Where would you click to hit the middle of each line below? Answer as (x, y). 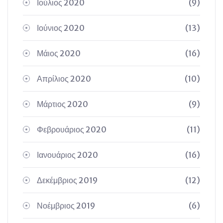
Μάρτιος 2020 (62, 104)
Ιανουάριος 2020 (67, 155)
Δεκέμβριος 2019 (67, 180)
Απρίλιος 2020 (64, 79)
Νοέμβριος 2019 (66, 206)
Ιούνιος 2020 (61, 28)
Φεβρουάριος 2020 (72, 129)
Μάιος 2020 (59, 53)
